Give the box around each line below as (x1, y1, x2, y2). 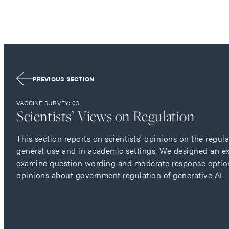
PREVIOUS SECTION (32, 74, 95, 84)
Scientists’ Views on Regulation (16, 106, 195, 126)
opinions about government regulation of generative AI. (16, 169, 224, 181)
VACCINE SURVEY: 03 (16, 98, 80, 108)
